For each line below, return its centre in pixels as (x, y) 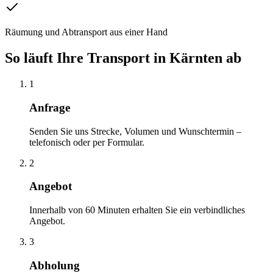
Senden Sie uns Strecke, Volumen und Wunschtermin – (135, 131)
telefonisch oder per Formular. (87, 142)
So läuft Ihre (46, 58)
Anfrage (50, 107)
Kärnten (196, 58)
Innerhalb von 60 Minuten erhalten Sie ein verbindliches (137, 210)
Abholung (55, 265)
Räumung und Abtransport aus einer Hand (86, 32)
